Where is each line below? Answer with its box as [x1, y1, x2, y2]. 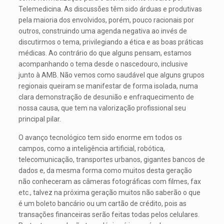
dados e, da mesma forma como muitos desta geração [18, 166, 192, 174]
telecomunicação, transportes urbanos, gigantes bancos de [18, 155, 205, 163]
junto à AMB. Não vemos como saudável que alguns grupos [18, 71, 205, 79]
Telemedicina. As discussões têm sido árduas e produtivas [18, 5, 202, 13]
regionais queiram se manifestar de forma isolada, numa [18, 82, 198, 90]
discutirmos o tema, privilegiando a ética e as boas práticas [18, 38, 204, 46]
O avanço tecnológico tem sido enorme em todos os [18, 133, 182, 141]
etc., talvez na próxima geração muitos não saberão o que [18, 188, 201, 196]
